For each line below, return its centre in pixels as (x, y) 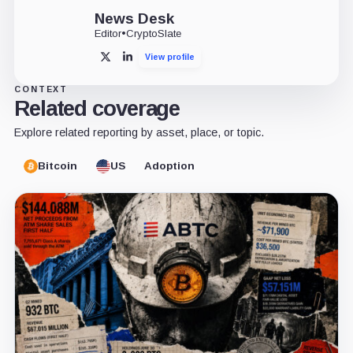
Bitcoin (57, 166)
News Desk (134, 18)
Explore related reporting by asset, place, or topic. (139, 132)
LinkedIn (146, 60)
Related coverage (97, 108)
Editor (108, 33)
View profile (169, 56)
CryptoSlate (153, 33)
